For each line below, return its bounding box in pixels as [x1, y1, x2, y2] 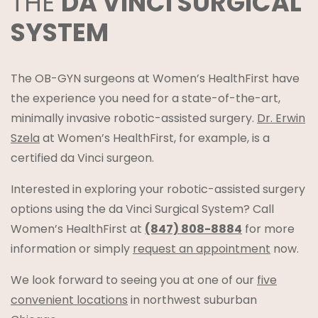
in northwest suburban [128, 291, 257, 308]
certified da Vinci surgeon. [11, 149, 154, 166]
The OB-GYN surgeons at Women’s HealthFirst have [11, 70, 300, 87]
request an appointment [133, 240, 270, 257]
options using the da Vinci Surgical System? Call [11, 200, 274, 217]
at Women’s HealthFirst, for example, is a [40, 129, 270, 146]
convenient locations [11, 291, 128, 308]
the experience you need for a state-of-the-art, [11, 89, 280, 106]
